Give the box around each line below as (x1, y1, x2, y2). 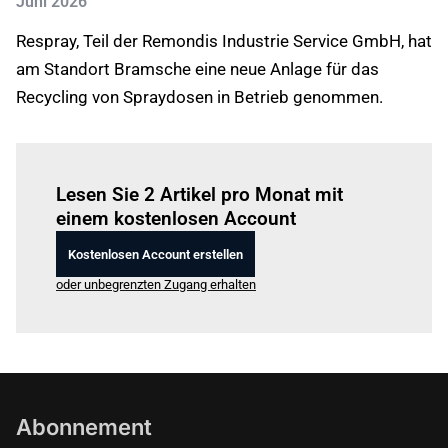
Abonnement (16, 414, 152, 440)
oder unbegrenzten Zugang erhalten (56, 277, 256, 292)
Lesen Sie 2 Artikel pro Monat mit (56, 183, 343, 206)
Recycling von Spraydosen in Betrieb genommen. (16, 87, 383, 107)
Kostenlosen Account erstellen (68, 246, 243, 262)
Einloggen (119, 159, 175, 174)
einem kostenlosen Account (56, 207, 296, 230)
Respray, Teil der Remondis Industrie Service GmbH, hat (16, 31, 432, 51)
